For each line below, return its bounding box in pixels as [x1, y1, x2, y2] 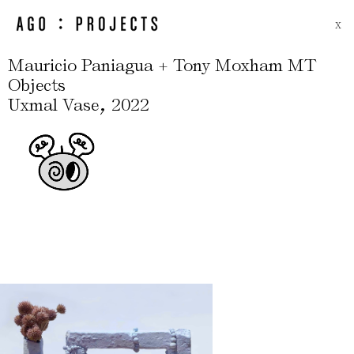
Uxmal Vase [8, 95, 99, 115]
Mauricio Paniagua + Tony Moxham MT [8, 55, 317, 75]
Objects [8, 75, 66, 95]
